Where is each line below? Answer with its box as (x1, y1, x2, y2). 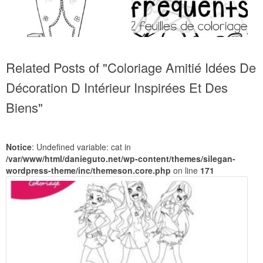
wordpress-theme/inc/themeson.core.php (6, 164, 171, 176)
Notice (6, 140, 32, 153)
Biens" (6, 97, 43, 116)
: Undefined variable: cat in (32, 140, 131, 153)
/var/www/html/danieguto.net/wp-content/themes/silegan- (6, 152, 235, 164)
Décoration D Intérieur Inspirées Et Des (6, 77, 228, 96)
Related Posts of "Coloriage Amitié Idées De (6, 58, 256, 76)
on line (171, 164, 200, 176)
